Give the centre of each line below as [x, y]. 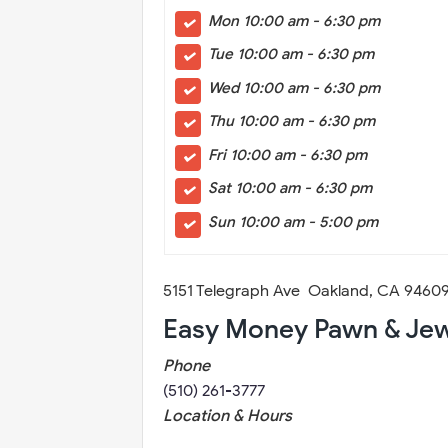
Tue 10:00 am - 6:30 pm [292, 54]
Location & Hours [227, 416]
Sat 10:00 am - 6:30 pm [289, 188]
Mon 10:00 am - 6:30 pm [293, 20]
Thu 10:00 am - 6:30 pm [293, 121]
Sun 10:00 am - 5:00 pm [292, 221]
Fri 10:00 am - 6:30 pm [287, 154]
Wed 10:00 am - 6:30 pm [293, 87]
